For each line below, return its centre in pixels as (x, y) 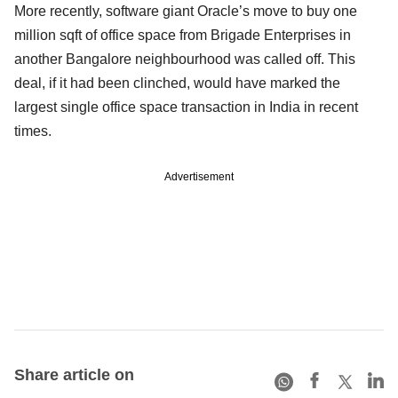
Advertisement (199, 176)
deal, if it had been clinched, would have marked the (177, 83)
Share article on (74, 374)
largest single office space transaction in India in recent (186, 107)
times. (33, 131)
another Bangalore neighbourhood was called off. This (185, 59)
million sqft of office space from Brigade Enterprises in (183, 35)
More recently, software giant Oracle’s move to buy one (186, 11)
